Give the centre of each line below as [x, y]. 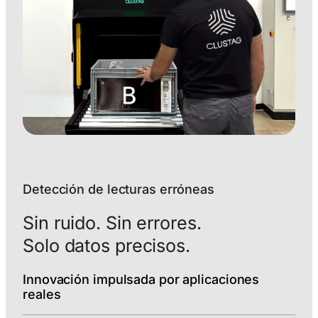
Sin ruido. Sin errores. [112, 223]
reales [42, 294]
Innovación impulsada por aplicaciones [141, 279]
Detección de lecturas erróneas [119, 189]
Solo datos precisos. [106, 245]
